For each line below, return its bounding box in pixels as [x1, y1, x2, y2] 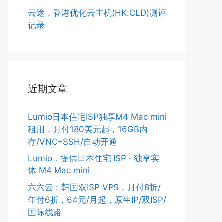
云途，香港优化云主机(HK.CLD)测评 [28, 7, 166, 18]
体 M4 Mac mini [28, 166, 90, 175]
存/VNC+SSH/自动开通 [28, 136, 117, 147]
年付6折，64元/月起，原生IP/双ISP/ [28, 194, 166, 205]
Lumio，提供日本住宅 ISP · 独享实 [28, 153, 159, 163]
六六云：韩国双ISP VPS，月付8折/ [28, 182, 161, 192]
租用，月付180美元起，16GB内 [28, 124, 148, 134]
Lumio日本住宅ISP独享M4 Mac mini [28, 111, 166, 122]
